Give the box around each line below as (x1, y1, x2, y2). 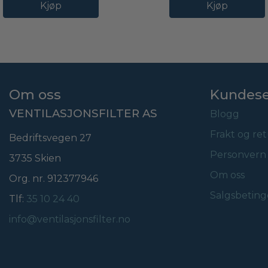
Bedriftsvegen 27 (9, 132, 92, 144)
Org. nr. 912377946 (9, 172, 98, 184)
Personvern (210, 148, 266, 160)
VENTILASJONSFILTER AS (9, 106, 157, 120)
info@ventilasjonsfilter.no (9, 213, 130, 225)
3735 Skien (9, 152, 61, 164)
